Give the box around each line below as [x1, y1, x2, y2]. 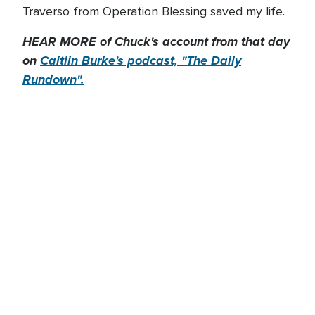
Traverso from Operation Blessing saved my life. [22, 4, 285, 19]
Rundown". [22, 70, 84, 89]
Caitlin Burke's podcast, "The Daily [40, 51, 241, 70]
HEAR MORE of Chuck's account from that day [22, 32, 290, 51]
